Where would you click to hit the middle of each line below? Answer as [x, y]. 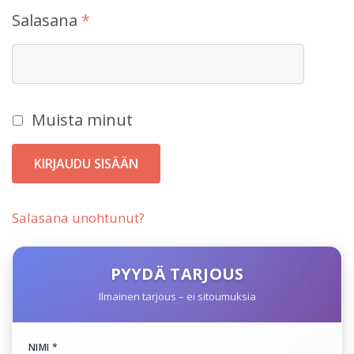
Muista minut [82, 120]
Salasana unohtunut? [78, 218]
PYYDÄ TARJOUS [177, 274]
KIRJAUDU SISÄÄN [86, 164]
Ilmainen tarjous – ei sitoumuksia [177, 296]
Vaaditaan [126, 19]
